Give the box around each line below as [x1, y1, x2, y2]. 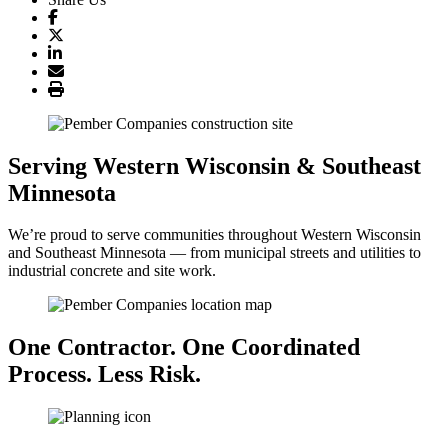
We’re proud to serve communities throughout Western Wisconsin [8, 226, 421, 244]
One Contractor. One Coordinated [8, 334, 360, 361]
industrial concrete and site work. [8, 262, 216, 280]
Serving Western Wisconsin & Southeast [8, 152, 421, 179]
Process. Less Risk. [8, 361, 201, 388]
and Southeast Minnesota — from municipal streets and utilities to [8, 244, 421, 262]
